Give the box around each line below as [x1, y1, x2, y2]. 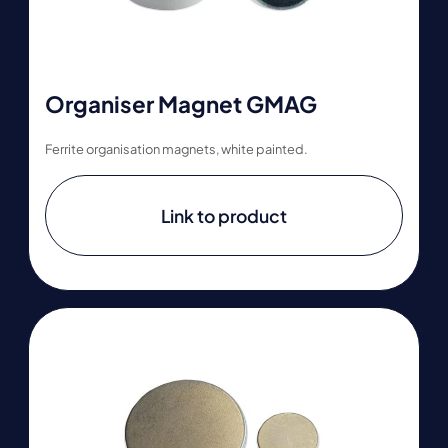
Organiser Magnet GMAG [45, 89, 317, 118]
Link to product [161, 204, 287, 227]
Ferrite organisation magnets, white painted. [45, 141, 308, 158]
